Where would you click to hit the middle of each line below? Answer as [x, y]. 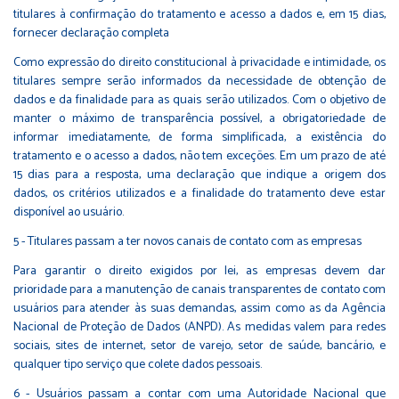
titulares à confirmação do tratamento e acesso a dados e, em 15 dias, [199, 14]
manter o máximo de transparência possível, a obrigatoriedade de [199, 118]
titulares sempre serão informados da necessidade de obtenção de [199, 81]
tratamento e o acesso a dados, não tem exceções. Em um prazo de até [199, 156]
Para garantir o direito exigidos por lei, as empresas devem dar [199, 271]
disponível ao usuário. [69, 212]
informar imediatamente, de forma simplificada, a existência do [199, 137]
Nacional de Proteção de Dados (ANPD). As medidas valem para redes [199, 327]
